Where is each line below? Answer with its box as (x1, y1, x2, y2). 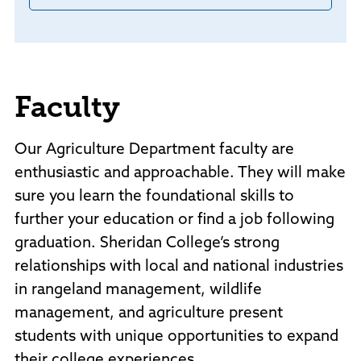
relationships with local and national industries (15, 259, 343, 276)
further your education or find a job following (15, 213, 334, 229)
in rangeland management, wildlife (15, 283, 262, 299)
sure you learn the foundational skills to (15, 189, 294, 205)
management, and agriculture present (15, 306, 283, 322)
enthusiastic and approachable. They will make (15, 166, 346, 182)
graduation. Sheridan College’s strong (15, 236, 280, 252)
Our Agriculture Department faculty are (15, 143, 294, 159)
